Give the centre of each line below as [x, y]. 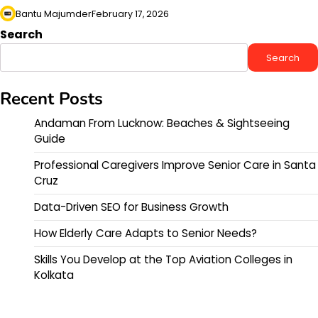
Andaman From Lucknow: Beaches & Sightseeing [162, 123]
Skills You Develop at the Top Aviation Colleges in [163, 259]
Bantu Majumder [54, 14]
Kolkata [54, 275]
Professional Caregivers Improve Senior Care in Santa [175, 165]
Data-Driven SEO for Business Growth [131, 207]
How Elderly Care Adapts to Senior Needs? [146, 233]
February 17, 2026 [130, 14]
